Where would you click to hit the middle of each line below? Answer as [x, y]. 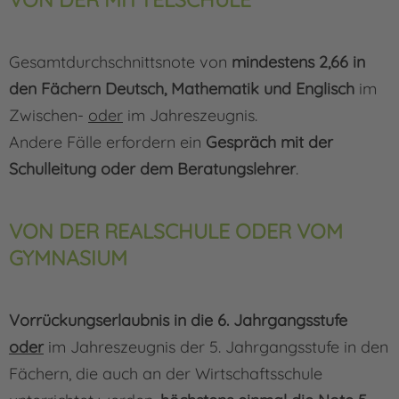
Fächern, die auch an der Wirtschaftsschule [166, 374]
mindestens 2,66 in [298, 62]
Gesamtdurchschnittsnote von [120, 62]
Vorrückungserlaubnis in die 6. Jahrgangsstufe [178, 321]
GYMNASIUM [68, 258]
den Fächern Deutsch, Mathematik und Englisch [182, 89]
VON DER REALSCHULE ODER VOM [176, 232]
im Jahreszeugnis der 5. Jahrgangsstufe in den [216, 347]
